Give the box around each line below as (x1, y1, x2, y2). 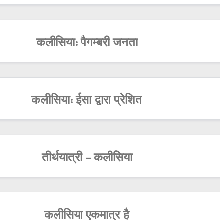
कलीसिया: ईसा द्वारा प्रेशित (31, 95, 142, 107)
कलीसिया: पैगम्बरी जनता (36, 38, 137, 50)
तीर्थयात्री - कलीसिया (41, 153, 132, 165)
